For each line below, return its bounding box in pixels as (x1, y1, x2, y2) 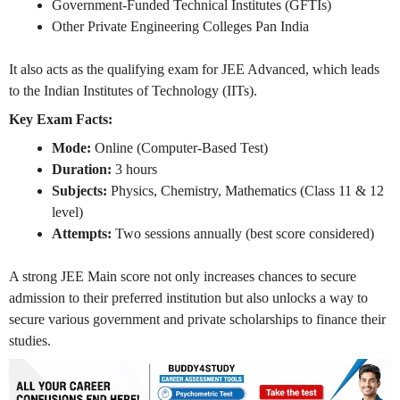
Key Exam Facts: (9, 111, 112, 127)
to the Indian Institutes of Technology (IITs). (9, 82, 257, 98)
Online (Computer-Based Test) (91, 139, 268, 155)
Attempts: (52, 225, 112, 241)
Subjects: (52, 182, 107, 198)
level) (52, 204, 83, 220)
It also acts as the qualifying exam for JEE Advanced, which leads (9, 61, 379, 77)
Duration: (52, 161, 112, 177)
